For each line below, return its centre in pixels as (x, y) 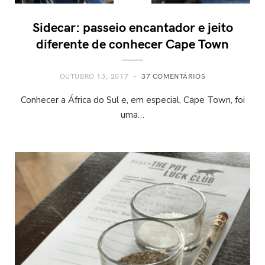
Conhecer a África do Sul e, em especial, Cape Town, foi (132, 100)
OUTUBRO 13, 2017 (94, 75)
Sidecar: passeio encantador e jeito (132, 26)
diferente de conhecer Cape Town (132, 43)
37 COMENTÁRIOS (173, 75)
